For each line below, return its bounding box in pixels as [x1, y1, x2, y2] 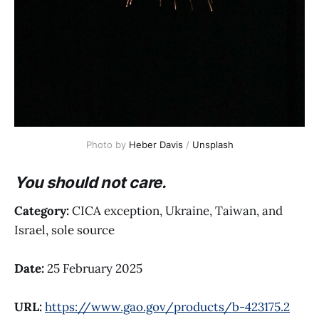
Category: [14, 202, 69, 219]
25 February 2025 [44, 260, 142, 276]
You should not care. [14, 173, 167, 192]
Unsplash [192, 139, 234, 151]
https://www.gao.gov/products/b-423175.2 [45, 298, 290, 315]
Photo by [85, 139, 129, 151]
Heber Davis [128, 139, 183, 151]
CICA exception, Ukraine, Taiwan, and [69, 202, 283, 219]
